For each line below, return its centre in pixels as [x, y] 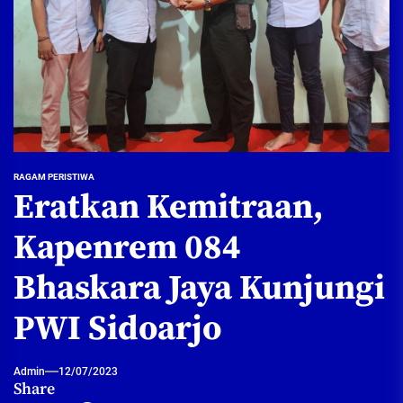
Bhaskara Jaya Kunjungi [199, 288]
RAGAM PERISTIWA [54, 176]
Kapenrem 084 [127, 248]
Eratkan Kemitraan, [168, 207]
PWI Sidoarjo [117, 329]
